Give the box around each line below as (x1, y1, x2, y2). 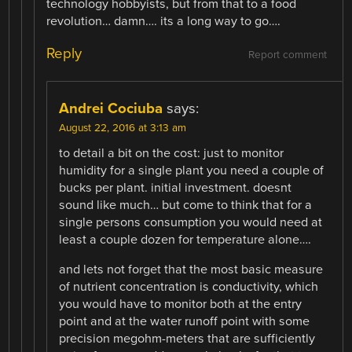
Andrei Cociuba (59, 99, 163, 117)
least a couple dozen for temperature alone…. (59, 231, 312, 247)
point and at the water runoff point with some (59, 313, 310, 329)
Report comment (247, 48, 327, 61)
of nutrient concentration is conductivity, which (59, 279, 319, 295)
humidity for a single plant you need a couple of (59, 162, 324, 178)
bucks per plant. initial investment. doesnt (59, 179, 292, 196)
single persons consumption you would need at (59, 214, 323, 230)
